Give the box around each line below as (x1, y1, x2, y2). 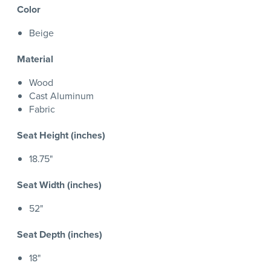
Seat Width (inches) (17, 178, 102, 192)
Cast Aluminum (29, 89, 94, 103)
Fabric (29, 102, 55, 117)
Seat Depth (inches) (17, 227, 102, 242)
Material (17, 52, 53, 67)
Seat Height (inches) (17, 128, 105, 143)
